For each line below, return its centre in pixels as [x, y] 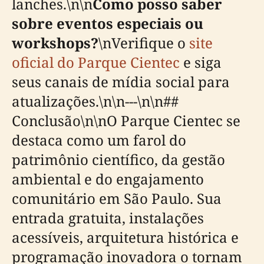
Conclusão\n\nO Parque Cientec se [126, 121]
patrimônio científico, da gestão [118, 159]
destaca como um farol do [99, 140]
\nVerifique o [144, 43]
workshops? [55, 43]
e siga [201, 62]
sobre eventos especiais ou [108, 23]
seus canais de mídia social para [121, 82]
